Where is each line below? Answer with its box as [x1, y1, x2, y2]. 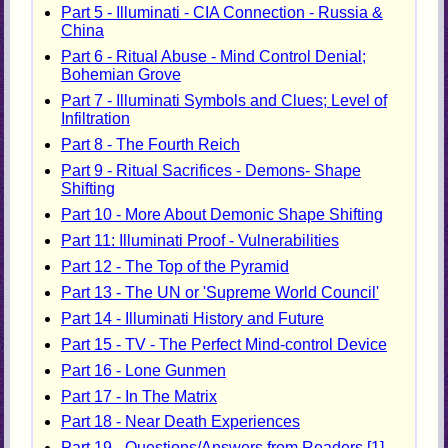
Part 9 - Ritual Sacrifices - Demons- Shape [60, 161, 361, 179]
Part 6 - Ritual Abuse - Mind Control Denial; [60, 47, 366, 65]
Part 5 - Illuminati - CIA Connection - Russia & [60, 3, 383, 21]
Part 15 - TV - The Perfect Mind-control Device [60, 335, 387, 353]
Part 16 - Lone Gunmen [60, 361, 226, 379]
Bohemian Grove [60, 65, 181, 83]
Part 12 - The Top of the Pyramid [60, 257, 289, 275]
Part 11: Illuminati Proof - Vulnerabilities [60, 231, 339, 249]
